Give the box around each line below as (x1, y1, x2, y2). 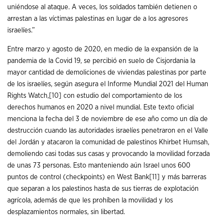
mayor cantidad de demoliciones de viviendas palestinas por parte (7, 68, 206, 76)
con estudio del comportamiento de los (62, 92, 182, 99)
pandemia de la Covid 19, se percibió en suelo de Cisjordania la (7, 57, 195, 64)
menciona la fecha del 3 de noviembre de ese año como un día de (7, 115, 208, 123)
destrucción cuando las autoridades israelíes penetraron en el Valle (7, 126, 208, 134)
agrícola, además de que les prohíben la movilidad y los (7, 196, 173, 204)
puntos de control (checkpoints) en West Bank (7, 173, 149, 181)
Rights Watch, (7, 92, 49, 99)
